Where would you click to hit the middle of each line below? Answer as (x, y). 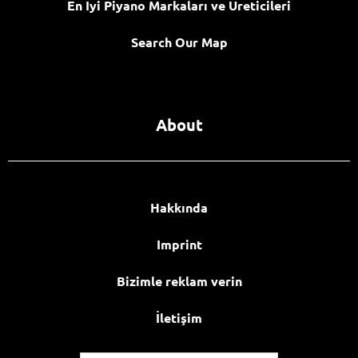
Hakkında (179, 208)
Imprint (179, 245)
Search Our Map (179, 42)
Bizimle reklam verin (179, 281)
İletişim (179, 318)
